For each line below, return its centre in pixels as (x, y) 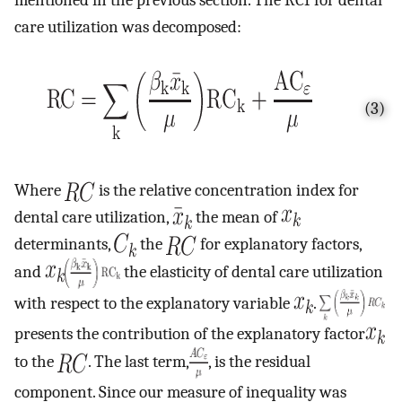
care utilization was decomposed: (128, 26)
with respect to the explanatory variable (154, 303)
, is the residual (260, 361)
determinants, (64, 244)
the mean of (236, 217)
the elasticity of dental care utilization (252, 272)
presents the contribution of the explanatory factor (190, 333)
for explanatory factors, (279, 244)
